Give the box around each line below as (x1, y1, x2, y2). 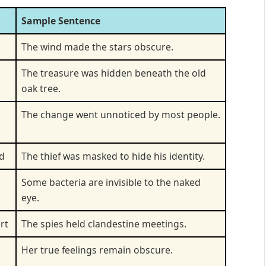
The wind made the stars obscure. (21, 40, 173, 53)
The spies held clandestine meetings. (21, 217, 186, 230)
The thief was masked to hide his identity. (21, 149, 205, 163)
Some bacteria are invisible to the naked (21, 175, 201, 189)
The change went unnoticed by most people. (21, 107, 220, 121)
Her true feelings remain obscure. (21, 243, 173, 256)
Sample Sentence (21, 14, 100, 27)
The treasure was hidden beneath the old (21, 66, 206, 80)
